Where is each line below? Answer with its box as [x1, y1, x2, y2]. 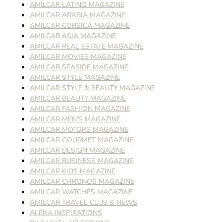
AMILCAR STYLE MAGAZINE [30, 73, 120, 83]
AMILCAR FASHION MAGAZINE [30, 104, 130, 114]
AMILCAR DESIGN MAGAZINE [30, 146, 125, 156]
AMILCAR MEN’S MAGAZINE [30, 114, 120, 124]
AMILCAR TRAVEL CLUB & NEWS [30, 198, 137, 208]
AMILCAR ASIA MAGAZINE [30, 31, 116, 41]
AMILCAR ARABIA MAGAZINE [30, 10, 125, 20]
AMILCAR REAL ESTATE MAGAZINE [30, 42, 143, 52]
